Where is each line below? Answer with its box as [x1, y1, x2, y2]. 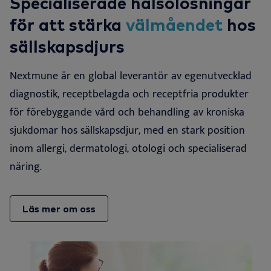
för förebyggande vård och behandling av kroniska [10, 103, 244, 122]
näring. [10, 157, 42, 176]
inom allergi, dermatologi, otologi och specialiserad [10, 139, 247, 158]
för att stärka [10, 13, 126, 35]
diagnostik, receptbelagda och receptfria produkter [10, 85, 249, 103]
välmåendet [126, 13, 223, 35]
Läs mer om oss [22, 202, 96, 215]
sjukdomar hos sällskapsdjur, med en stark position [10, 121, 245, 140]
